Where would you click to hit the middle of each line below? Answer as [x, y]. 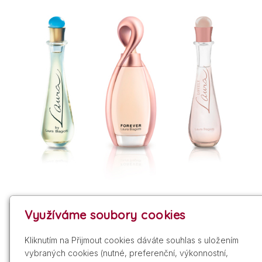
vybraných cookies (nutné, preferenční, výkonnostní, [127, 253]
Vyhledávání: [43, 230]
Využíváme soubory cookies [105, 215]
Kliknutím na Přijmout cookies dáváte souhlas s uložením [132, 240]
